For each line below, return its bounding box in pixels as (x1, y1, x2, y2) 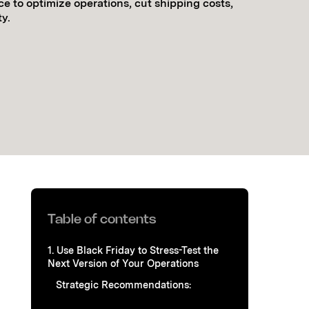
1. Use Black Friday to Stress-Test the (48, 243, 219, 256)
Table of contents (48, 213, 156, 226)
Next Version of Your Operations (48, 257, 199, 269)
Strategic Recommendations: (56, 278, 191, 290)
